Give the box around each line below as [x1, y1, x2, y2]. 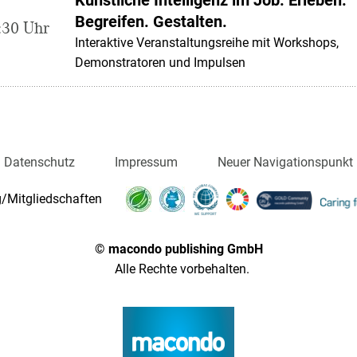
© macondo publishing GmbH [94, 241, 263, 257]
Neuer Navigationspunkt [218, 154, 353, 170]
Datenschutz [4, 154, 75, 170]
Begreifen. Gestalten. [75, 11, 227, 31]
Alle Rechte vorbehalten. [108, 261, 249, 277]
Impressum [115, 154, 178, 170]
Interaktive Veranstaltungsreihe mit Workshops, [75, 34, 339, 50]
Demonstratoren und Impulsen [75, 54, 245, 70]
